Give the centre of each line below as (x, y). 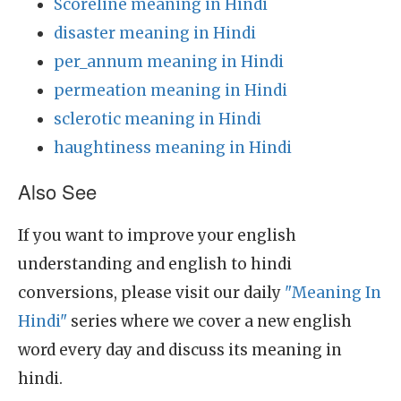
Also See (57, 191)
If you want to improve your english (157, 235)
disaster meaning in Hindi (155, 33)
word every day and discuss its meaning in (180, 350)
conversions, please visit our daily (151, 293)
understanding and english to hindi (155, 264)
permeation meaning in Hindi (171, 90)
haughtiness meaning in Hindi (173, 148)
